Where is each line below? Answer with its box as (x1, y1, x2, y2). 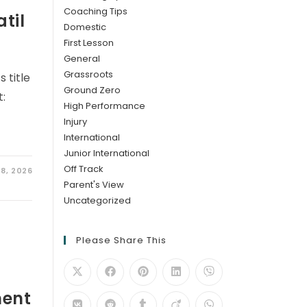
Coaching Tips (64, 5, 128, 18)
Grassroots (64, 68, 114, 81)
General (64, 52, 101, 65)
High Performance (64, 99, 146, 112)
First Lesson (64, 36, 114, 49)
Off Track (64, 162, 104, 175)
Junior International (64, 147, 150, 160)
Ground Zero (64, 84, 121, 97)
